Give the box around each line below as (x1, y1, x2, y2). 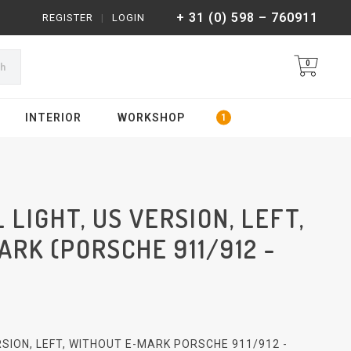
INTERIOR (25, 111, 81, 124)
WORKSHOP (117, 111, 185, 124)
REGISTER (42, 12, 93, 24)
